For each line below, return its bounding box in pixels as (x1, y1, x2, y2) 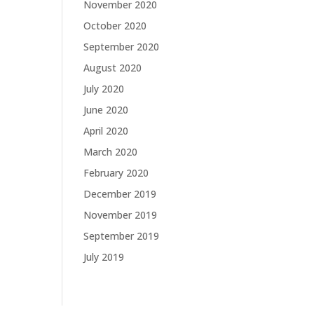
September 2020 (83, 40, 160, 54)
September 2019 (83, 229, 160, 243)
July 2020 (83, 82, 125, 96)
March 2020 (83, 145, 138, 159)
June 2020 (83, 103, 129, 117)
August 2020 (83, 61, 142, 75)
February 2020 (83, 166, 149, 180)
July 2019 (83, 250, 125, 264)
